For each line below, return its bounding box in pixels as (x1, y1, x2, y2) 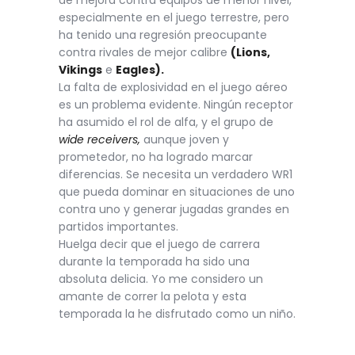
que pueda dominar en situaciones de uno (59, 183, 295, 200)
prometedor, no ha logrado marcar (59, 148, 253, 165)
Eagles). (116, 61, 164, 78)
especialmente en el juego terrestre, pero (59, 9, 289, 25)
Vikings (59, 61, 102, 78)
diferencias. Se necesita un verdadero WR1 (59, 166, 292, 182)
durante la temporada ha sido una (59, 253, 250, 269)
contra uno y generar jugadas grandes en (59, 200, 289, 217)
